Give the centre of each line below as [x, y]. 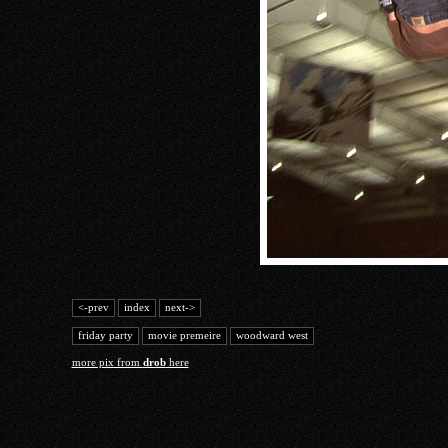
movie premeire [184, 335]
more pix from [107, 362]
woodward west [271, 335]
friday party [105, 335]
